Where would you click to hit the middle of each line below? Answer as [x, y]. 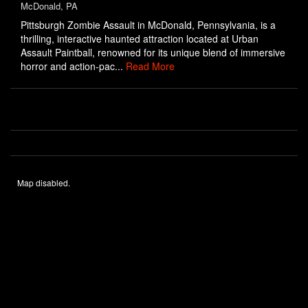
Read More [150, 66]
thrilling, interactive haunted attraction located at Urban [140, 38]
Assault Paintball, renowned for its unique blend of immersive [153, 52]
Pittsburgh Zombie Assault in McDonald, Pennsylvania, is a [148, 25]
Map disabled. [44, 183]
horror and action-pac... [73, 66]
